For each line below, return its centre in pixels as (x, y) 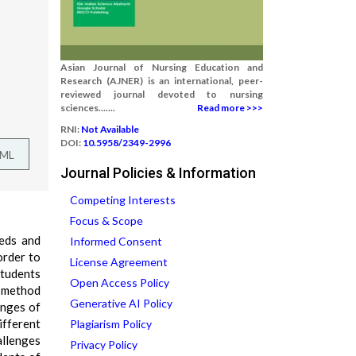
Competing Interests (123, 200)
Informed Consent (116, 241)
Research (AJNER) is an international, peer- (162, 81)
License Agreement (119, 262)
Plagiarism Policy (111, 324)
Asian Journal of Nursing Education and (162, 67)
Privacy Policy (104, 344)
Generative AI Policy (121, 303)
